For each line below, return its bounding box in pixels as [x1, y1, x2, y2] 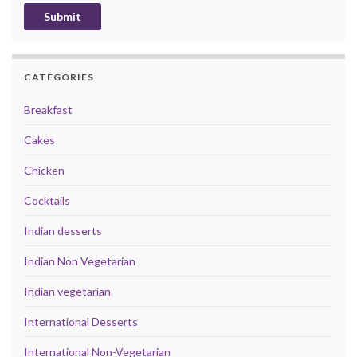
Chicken [24, 163, 65, 177]
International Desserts [24, 314, 138, 328]
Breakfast [24, 102, 73, 116]
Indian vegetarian [24, 284, 111, 298]
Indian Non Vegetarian [24, 253, 135, 268]
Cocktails [24, 193, 70, 207]
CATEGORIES [24, 70, 94, 83]
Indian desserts [24, 223, 102, 237]
